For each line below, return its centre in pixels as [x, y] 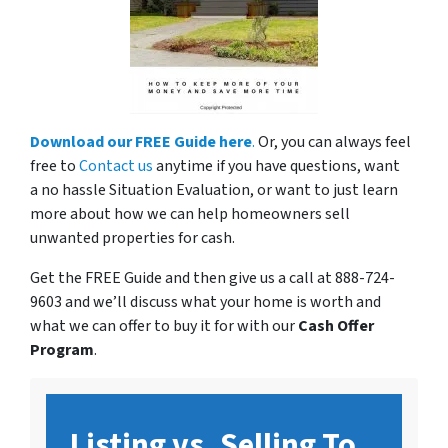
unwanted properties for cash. [132, 238]
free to [54, 166]
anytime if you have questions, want [276, 166]
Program [62, 350]
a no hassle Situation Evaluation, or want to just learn [214, 190]
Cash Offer [336, 326]
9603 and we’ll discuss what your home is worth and [205, 302]
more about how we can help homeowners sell [190, 214]
